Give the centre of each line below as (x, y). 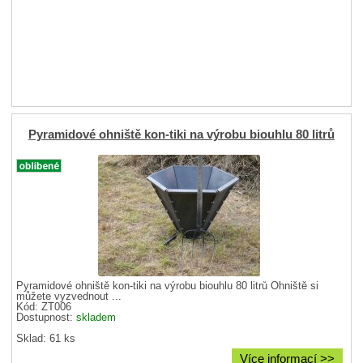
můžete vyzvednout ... (69, 297)
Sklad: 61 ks (46, 339)
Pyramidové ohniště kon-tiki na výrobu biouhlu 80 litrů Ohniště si (168, 286)
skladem (96, 318)
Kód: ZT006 (44, 307)
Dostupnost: (47, 318)
